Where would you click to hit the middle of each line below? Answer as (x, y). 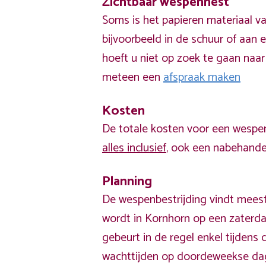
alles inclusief (134, 148)
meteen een (133, 77)
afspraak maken (202, 77)
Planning (127, 181)
